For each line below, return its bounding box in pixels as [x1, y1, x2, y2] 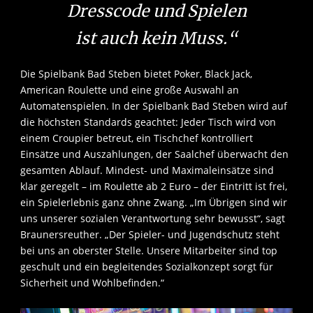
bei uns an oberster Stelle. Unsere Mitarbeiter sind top [20, 244, 277, 258]
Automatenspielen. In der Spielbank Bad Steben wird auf [20, 99, 287, 113]
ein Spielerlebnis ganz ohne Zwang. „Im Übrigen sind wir [20, 196, 287, 210]
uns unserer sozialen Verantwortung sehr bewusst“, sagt [20, 212, 285, 226]
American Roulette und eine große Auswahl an [20, 83, 239, 97]
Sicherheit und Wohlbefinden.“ [20, 276, 164, 290]
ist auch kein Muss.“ [75, 28, 238, 49]
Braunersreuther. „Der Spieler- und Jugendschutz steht [20, 228, 279, 242]
